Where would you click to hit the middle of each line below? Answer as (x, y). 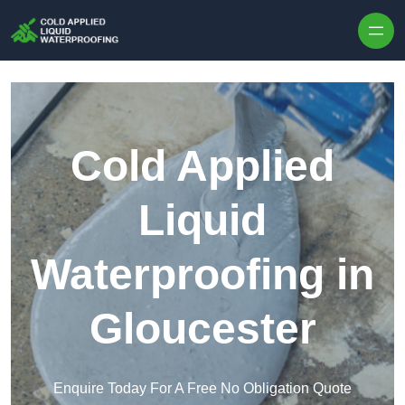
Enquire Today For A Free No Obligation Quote (202, 389)
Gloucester (202, 329)
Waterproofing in (202, 275)
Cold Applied (202, 166)
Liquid (202, 221)
